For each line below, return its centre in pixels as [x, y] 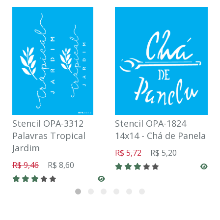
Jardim [26, 148]
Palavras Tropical [49, 135]
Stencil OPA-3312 [48, 123]
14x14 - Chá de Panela [160, 135]
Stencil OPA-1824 [151, 123]
